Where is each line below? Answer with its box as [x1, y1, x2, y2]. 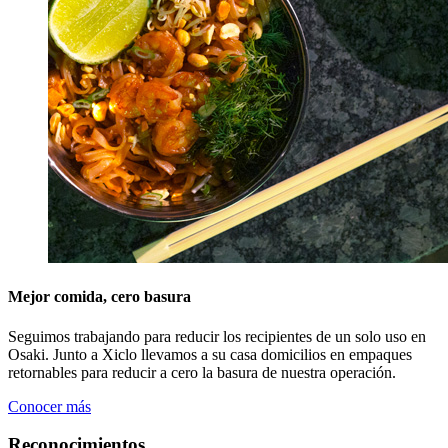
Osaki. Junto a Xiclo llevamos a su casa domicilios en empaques [8, 345, 412, 363]
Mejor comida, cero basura [8, 288, 191, 306]
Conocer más [8, 397, 91, 415]
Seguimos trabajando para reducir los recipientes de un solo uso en [8, 327, 426, 345]
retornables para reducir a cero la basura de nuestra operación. [8, 363, 396, 381]
